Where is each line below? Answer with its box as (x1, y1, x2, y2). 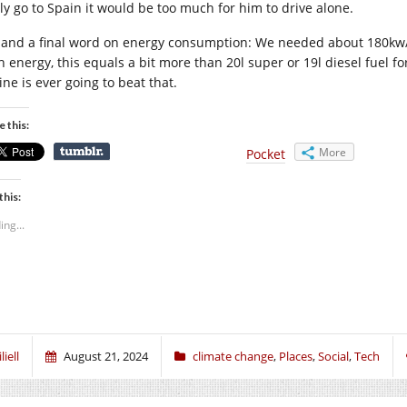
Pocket (246, 145, 285, 163)
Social (318, 347, 349, 364)
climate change (193, 347, 273, 364)
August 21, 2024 (64, 347, 148, 364)
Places (279, 347, 313, 364)
